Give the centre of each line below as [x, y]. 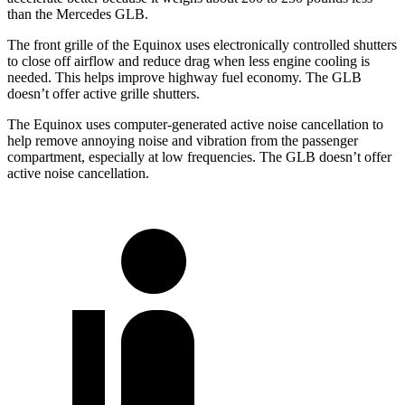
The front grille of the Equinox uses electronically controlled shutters [202, 45]
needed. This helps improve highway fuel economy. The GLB [184, 78]
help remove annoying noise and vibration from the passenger [183, 141]
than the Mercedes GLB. [78, 14]
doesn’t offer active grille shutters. [104, 94]
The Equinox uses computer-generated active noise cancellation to [195, 125]
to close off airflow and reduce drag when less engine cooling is [188, 61]
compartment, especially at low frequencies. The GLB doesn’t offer [199, 157]
